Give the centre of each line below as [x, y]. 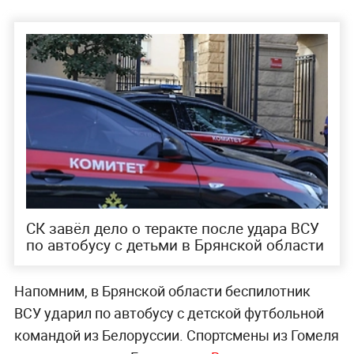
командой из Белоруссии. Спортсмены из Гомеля [176, 335]
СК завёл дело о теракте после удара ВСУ [172, 229]
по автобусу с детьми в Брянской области [175, 245]
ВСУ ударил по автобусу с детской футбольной [169, 313]
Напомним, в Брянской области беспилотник [162, 291]
